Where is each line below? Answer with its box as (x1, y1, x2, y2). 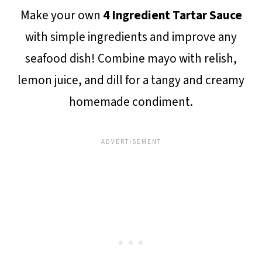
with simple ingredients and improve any (25, 28, 237, 46)
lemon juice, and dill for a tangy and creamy (18, 71, 244, 89)
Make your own (20, 6, 103, 24)
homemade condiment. (69, 93, 193, 111)
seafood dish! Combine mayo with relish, (25, 50, 237, 67)
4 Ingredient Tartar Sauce (102, 6, 242, 24)
